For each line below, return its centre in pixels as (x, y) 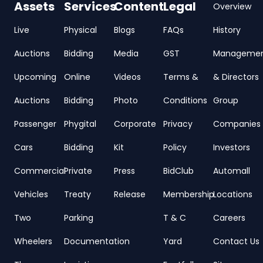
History (227, 30)
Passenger (35, 124)
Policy (175, 148)
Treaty (77, 195)
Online (77, 77)
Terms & (181, 77)
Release (129, 195)
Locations (233, 195)
